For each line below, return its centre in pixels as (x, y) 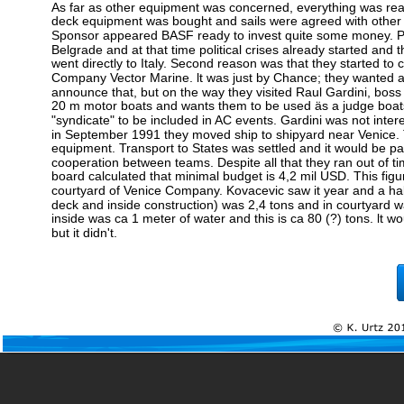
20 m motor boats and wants (135, 106)
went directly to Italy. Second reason (156, 63)
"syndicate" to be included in (133, 120)
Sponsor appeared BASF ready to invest (168, 35)
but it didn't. (84, 233)
